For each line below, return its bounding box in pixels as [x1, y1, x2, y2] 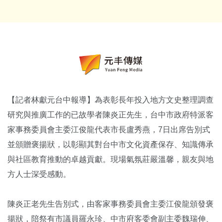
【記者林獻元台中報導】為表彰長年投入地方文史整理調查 [7, 95, 214, 104]
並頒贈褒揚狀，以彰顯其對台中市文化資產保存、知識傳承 [7, 140, 214, 149]
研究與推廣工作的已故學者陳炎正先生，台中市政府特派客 [7, 110, 214, 119]
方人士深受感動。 [7, 169, 71, 178]
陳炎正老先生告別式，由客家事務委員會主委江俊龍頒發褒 [7, 199, 214, 208]
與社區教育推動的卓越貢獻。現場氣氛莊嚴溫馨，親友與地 [7, 155, 214, 164]
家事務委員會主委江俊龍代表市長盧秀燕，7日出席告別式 [7, 125, 210, 134]
